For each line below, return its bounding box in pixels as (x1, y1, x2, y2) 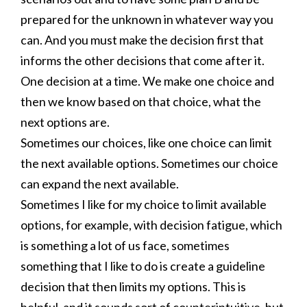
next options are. (21, 114, 110, 130)
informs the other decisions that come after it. (21, 53, 265, 68)
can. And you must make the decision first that (21, 32, 264, 47)
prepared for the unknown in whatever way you (21, 12, 273, 27)
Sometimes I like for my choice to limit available (21, 197, 267, 212)
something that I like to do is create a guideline (21, 258, 265, 273)
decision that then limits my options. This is (21, 279, 246, 294)
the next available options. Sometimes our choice (21, 156, 278, 171)
